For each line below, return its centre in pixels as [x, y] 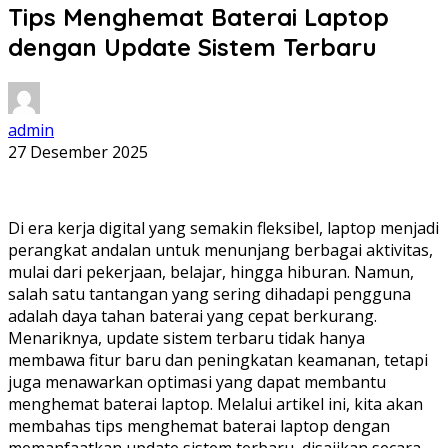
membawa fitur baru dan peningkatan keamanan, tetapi [218, 359]
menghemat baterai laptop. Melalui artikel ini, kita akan [215, 403]
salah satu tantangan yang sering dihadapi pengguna [209, 293]
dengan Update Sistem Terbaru [192, 46]
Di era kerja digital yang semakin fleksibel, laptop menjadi [223, 227]
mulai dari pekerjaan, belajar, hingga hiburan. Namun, [211, 271]
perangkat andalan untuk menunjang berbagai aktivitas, [220, 249]
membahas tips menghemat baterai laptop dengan [199, 425]
